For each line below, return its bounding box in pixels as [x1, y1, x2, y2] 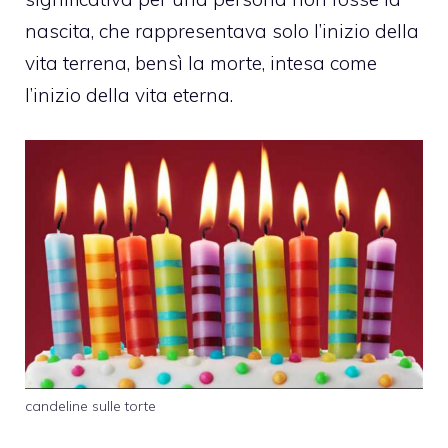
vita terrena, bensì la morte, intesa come [25, 51, 377, 76]
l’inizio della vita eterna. [25, 83, 233, 108]
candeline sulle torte [25, 396, 156, 415]
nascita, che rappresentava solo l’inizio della [25, 19, 419, 44]
